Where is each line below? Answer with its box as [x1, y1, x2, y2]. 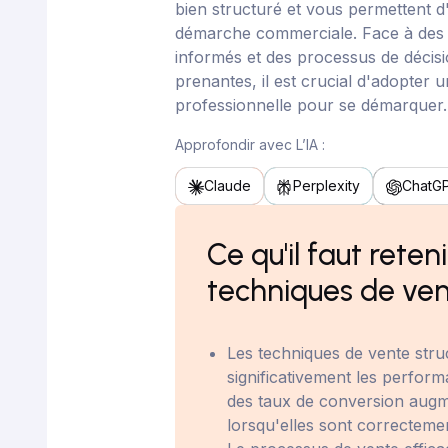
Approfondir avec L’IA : [175, 136, 326, 153]
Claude [204, 177, 252, 194]
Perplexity [293, 177, 361, 194]
